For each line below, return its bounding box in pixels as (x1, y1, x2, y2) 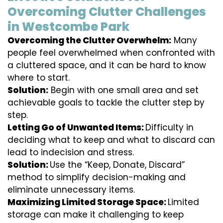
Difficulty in (145, 121, 194, 134)
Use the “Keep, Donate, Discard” (50, 159, 185, 171)
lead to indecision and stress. (7, 146, 134, 159)
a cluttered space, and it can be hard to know (7, 59, 206, 72)
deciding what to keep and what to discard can (7, 134, 215, 146)
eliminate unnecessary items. (7, 184, 135, 196)
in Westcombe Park (7, 18, 129, 35)
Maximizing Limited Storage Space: (7, 196, 168, 209)
